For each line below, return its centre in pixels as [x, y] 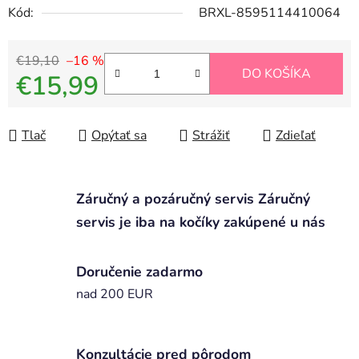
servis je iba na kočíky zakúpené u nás [201, 222]
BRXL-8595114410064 [270, 13]
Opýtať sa [119, 136]
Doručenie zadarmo [139, 271]
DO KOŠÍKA [276, 74]
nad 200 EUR [115, 294]
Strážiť [211, 136]
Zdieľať [296, 136]
